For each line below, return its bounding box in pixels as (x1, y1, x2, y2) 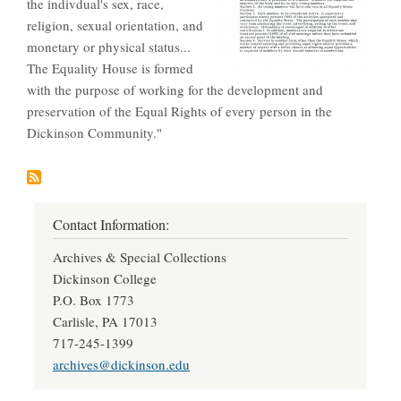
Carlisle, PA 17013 (53, 312, 158, 331)
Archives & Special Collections (53, 248, 226, 267)
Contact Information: (53, 215, 169, 235)
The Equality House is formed (27, 59, 193, 78)
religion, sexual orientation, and (27, 16, 203, 35)
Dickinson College (53, 269, 157, 288)
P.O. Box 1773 (53, 291, 134, 310)
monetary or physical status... (27, 38, 191, 56)
